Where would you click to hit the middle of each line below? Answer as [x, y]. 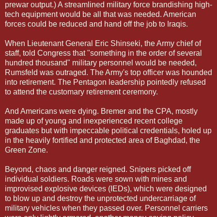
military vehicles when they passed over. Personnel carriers [106, 208]
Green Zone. [26, 150]
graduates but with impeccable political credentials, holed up [108, 130]
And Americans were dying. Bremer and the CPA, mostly [101, 111]
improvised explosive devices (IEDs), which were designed [106, 188]
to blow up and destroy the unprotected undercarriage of [100, 198]
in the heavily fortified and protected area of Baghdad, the [102, 140]
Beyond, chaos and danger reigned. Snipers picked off [98, 169]
